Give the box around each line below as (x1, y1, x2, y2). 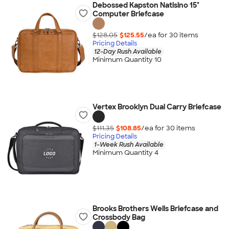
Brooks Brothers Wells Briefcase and (92, 204, 218, 213)
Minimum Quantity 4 (92, 148, 158, 157)
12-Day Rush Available (94, 47, 162, 56)
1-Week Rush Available (94, 140, 164, 149)
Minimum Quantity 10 (92, 55, 162, 64)
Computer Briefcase (92, 9, 164, 18)
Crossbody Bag (92, 213, 145, 222)
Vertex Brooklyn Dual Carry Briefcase (92, 102, 221, 111)
